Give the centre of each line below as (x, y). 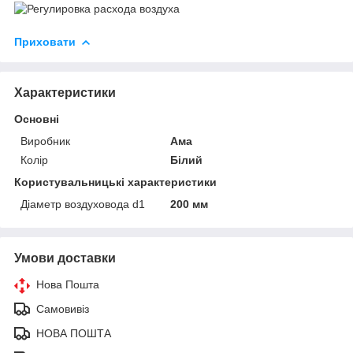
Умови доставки (65, 258)
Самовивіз (63, 308)
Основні (37, 119)
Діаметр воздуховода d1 (83, 204)
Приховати (45, 41)
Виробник (45, 141)
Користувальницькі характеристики (115, 182)
